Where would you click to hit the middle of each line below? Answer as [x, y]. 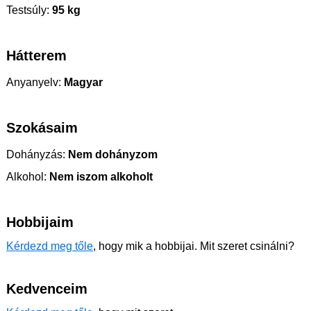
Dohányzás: [36, 155]
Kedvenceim [47, 289]
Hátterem [36, 56]
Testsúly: [28, 10]
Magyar [82, 83]
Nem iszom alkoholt [100, 177]
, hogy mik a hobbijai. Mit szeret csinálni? [194, 246]
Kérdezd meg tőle [50, 246]
